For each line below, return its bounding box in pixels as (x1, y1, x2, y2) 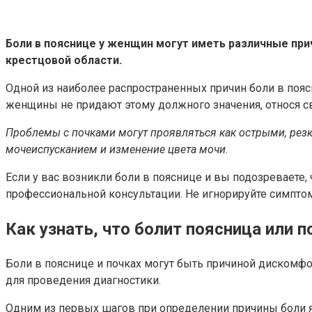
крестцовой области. (6, 53, 122, 67)
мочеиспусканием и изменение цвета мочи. (6, 142, 228, 156)
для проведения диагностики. (6, 273, 161, 287)
